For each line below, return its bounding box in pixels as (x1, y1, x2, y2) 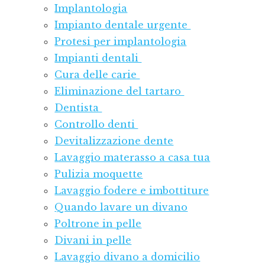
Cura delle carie (54, 69, 140, 81)
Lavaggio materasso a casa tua (54, 151, 211, 164)
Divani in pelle (54, 234, 132, 247)
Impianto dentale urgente (54, 19, 191, 31)
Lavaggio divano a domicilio (54, 251, 201, 263)
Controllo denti (54, 118, 138, 131)
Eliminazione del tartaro (54, 85, 185, 98)
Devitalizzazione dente (54, 135, 174, 147)
